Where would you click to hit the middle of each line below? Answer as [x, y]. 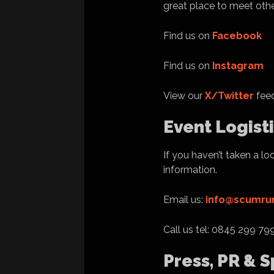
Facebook [237, 36]
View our [184, 96]
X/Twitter [229, 96]
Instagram [238, 66]
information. [190, 170]
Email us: [184, 200]
